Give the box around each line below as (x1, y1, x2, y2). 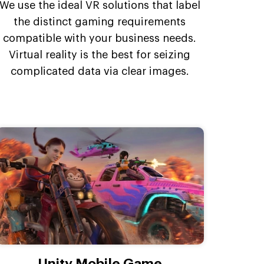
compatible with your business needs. (3, 33, 197, 44)
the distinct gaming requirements (14, 16, 186, 28)
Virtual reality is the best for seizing (9, 49, 191, 61)
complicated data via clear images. (10, 66, 189, 77)
